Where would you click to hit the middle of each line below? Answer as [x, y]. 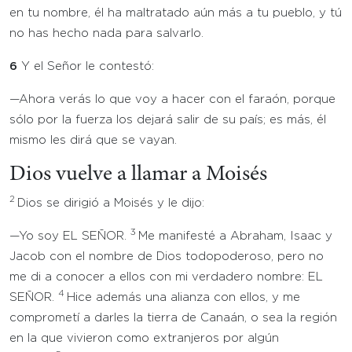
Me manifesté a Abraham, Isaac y [235, 236]
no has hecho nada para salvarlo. [106, 33]
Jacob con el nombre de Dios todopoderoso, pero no [167, 257]
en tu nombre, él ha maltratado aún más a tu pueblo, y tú [176, 13]
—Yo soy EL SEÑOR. [70, 236]
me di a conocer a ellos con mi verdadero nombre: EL [166, 277]
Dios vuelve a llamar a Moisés [138, 175]
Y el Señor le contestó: [88, 66]
